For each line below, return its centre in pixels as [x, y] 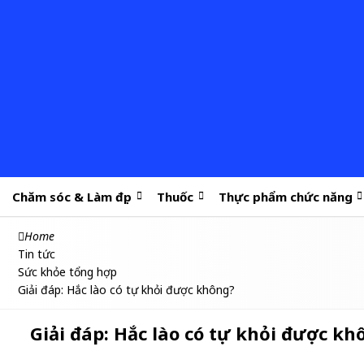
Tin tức [37, 254]
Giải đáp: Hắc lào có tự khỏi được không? [126, 290]
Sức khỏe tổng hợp [67, 272]
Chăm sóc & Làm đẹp [72, 197]
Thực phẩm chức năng [285, 197]
